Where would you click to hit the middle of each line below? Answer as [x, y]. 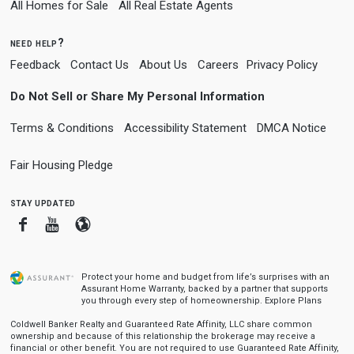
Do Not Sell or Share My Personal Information [137, 96]
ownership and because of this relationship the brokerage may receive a [162, 336]
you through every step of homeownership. [173, 301]
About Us [163, 65]
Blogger [117, 224]
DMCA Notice [291, 128]
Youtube [88, 224]
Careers [218, 65]
